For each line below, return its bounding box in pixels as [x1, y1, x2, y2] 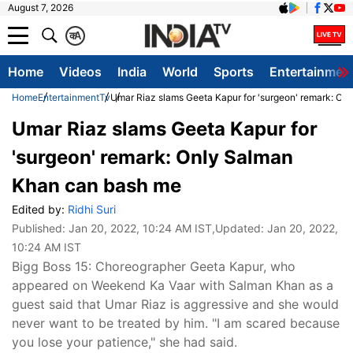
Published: [12, 221, 69, 235]
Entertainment [38, 91, 99, 103]
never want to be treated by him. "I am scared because [12, 315, 340, 331]
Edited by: [12, 203, 68, 216]
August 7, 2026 [8, 2, 73, 13]
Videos [59, 64, 102, 80]
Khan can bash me [12, 174, 181, 197]
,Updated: [212, 221, 267, 235]
